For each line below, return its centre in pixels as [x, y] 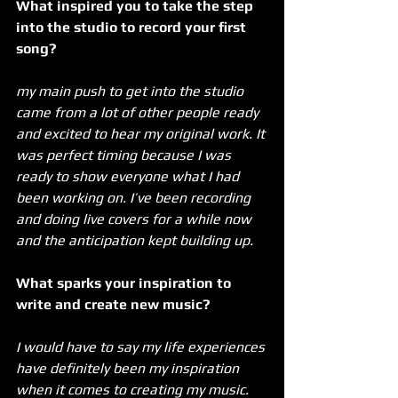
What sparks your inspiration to [125, 283]
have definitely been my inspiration [129, 368]
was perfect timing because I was [125, 155]
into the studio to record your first [133, 27]
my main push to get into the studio [131, 91]
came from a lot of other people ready [139, 112]
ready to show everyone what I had [129, 176]
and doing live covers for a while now [135, 219]
